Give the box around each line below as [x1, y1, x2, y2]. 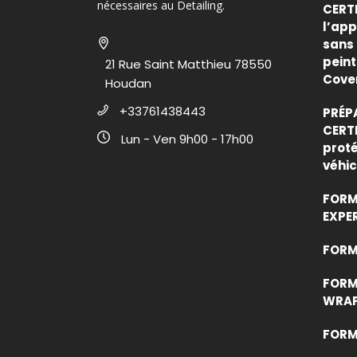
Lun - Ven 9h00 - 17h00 [121, 131, 253, 148]
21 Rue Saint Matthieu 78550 [105, 56, 272, 73]
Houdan [105, 75, 151, 92]
